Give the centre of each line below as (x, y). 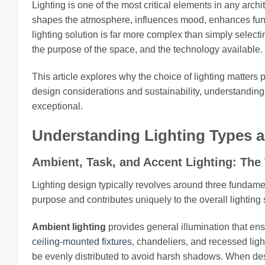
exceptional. (57, 106)
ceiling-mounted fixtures (82, 242)
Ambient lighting (69, 227)
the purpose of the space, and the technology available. (147, 49)
